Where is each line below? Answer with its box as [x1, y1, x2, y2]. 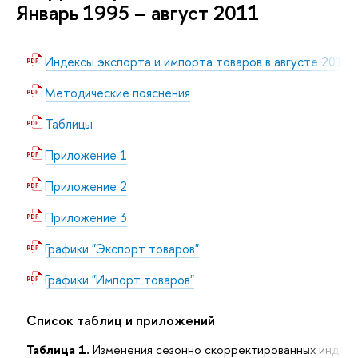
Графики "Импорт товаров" [44, 270, 194, 288]
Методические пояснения [44, 83, 190, 101]
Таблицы [44, 114, 93, 133]
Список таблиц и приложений [26, 311, 215, 330]
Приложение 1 [44, 145, 127, 164]
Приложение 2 [44, 177, 127, 195]
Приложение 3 [44, 208, 127, 226]
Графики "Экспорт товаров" [44, 239, 199, 257]
